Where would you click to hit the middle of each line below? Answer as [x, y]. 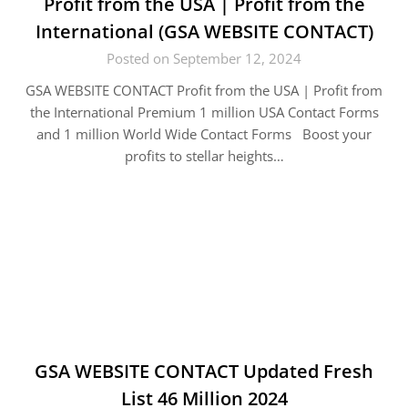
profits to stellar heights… [204, 156]
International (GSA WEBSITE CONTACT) [204, 31]
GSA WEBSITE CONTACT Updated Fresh [204, 371]
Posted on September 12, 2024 [204, 58]
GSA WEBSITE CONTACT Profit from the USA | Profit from [204, 90]
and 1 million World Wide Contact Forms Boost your [204, 134]
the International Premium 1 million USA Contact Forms [204, 112]
